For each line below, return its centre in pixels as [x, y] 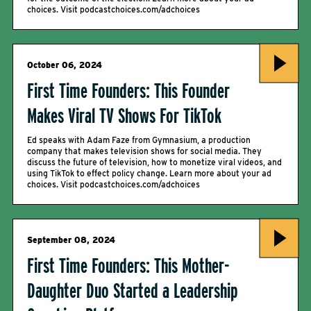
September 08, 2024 [71, 240]
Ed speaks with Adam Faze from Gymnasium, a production [139, 140]
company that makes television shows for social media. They [144, 151]
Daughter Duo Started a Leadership [133, 290]
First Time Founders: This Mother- [128, 265]
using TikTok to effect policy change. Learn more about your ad [149, 173]
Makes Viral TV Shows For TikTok [124, 115]
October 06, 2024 [65, 65]
